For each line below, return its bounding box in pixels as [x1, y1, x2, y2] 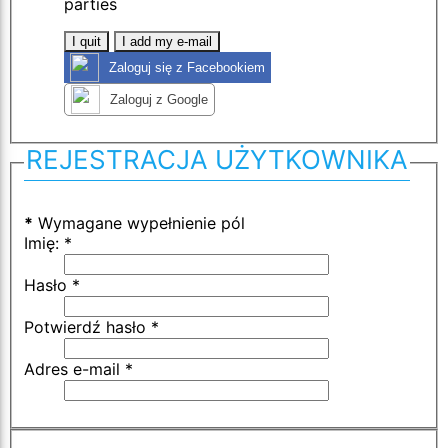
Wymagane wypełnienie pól [33, 212, 245, 233]
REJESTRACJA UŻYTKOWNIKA [26, 144, 408, 176]
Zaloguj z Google [110, 92, 208, 108]
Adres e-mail [24, 358, 120, 379]
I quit [72, 34, 101, 50]
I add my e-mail [122, 34, 212, 50]
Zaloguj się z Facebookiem [109, 60, 265, 76]
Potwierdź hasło [24, 316, 146, 337]
